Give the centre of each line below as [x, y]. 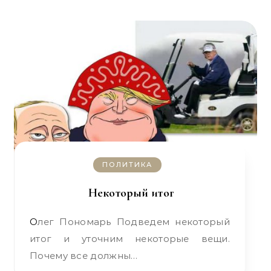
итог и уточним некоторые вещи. [130, 239]
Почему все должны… [84, 256]
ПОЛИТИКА [127, 165]
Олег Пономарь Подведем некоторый [34, 222]
